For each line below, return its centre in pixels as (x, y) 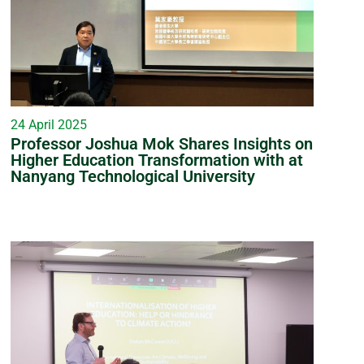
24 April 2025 (48, 125)
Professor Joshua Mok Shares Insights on (161, 144)
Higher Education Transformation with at (156, 160)
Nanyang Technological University (132, 177)
